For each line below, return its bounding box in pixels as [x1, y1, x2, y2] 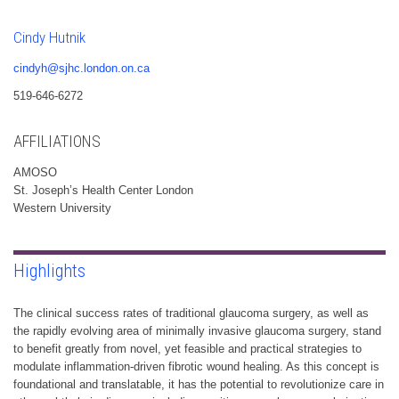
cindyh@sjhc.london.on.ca [13, 61, 150, 75]
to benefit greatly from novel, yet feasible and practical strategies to [13, 341, 362, 355]
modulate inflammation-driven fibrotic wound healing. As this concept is [13, 359, 379, 373]
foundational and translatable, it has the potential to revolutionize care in [13, 377, 384, 391]
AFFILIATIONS [13, 131, 101, 151]
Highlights [13, 259, 85, 281]
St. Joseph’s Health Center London [13, 183, 193, 197]
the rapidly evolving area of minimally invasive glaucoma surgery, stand [13, 323, 381, 338]
